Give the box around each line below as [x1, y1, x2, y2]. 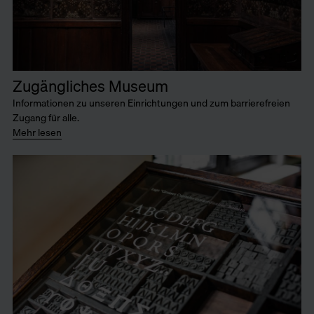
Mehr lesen [13, 124, 62, 141]
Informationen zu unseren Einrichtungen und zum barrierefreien [13, 95, 290, 111]
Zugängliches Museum [13, 74, 168, 99]
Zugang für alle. [13, 109, 79, 126]
